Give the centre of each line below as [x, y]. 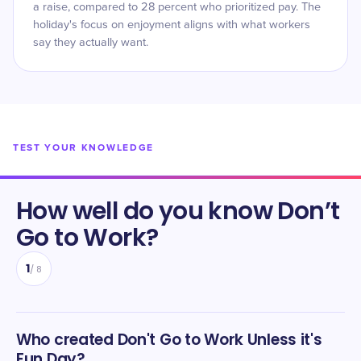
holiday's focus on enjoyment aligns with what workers [172, 25]
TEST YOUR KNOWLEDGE [83, 148]
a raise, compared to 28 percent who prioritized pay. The [177, 7]
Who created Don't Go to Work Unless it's [169, 340]
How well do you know [147, 211]
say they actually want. [91, 43]
